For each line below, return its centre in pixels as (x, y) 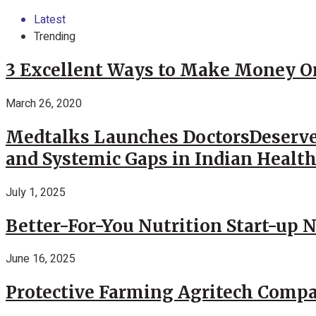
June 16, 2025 (41, 259)
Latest (50, 20)
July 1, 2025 (36, 192)
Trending (55, 37)
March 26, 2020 (44, 103)
